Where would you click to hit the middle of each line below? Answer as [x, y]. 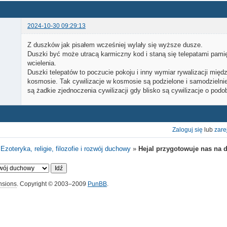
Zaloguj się [187, 130]
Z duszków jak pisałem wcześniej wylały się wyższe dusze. [115, 45]
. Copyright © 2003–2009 [52, 184]
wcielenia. [42, 63]
